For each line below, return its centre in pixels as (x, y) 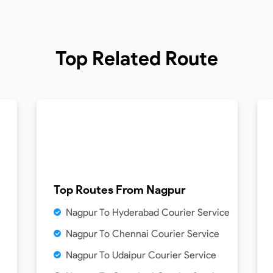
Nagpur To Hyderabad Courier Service (148, 212)
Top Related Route (136, 58)
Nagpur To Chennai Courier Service (143, 234)
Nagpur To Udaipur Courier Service (141, 255)
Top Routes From (100, 190)
